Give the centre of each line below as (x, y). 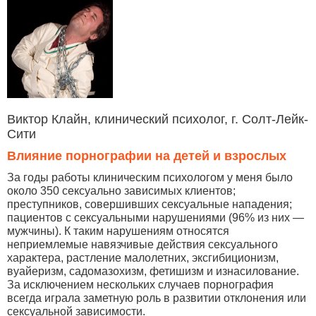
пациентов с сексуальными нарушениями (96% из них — (156, 218)
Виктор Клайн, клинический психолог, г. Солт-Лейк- (158, 119)
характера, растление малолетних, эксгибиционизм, (143, 258)
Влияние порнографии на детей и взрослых (147, 156)
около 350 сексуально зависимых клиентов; (121, 191)
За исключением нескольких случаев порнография (140, 285)
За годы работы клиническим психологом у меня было (150, 177)
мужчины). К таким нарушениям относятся (118, 231)
